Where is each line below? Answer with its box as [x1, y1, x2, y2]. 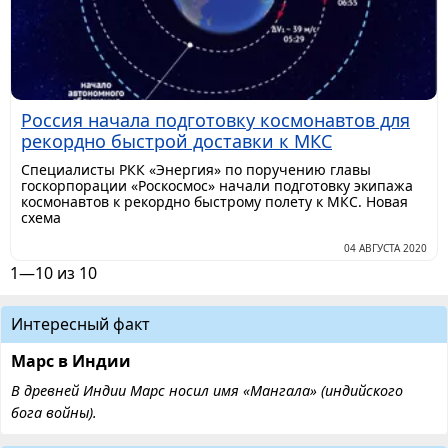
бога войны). [11, 403, 97, 423]
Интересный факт [11, 313, 150, 336]
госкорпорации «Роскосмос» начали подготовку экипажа [21, 176, 413, 196]
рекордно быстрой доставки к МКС [21, 129, 332, 154]
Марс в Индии [11, 350, 131, 373]
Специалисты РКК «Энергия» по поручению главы [21, 160, 371, 180]
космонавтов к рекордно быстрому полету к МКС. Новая [21, 192, 408, 212]
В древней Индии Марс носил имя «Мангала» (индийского [11, 381, 403, 401]
